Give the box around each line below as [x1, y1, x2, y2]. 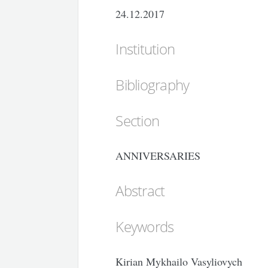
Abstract [115, 180, 165, 200]
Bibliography [115, 74, 190, 95]
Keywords [115, 216, 174, 236]
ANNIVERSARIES [115, 148, 201, 163]
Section [115, 110, 160, 130]
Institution [115, 38, 175, 59]
